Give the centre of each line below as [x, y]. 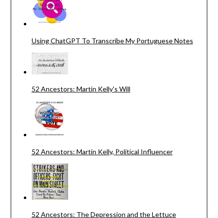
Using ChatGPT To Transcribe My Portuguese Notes [112, 41]
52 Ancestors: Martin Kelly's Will [81, 89]
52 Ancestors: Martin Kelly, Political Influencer [102, 152]
